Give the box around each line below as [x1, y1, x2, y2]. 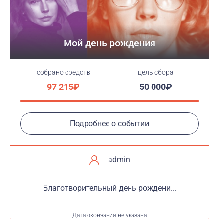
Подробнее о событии [70, 119, 149, 128]
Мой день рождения [64, 37, 155, 49]
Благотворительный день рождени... [43, 183, 176, 193]
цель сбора [137, 68, 174, 76]
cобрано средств [36, 68, 90, 76]
